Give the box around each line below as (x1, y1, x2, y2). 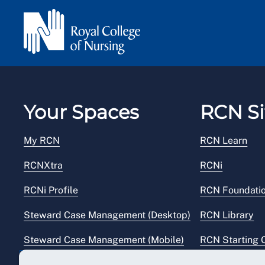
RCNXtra (24, 160, 63, 172)
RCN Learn (200, 135, 248, 147)
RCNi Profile (24, 185, 78, 196)
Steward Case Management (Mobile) (24, 234, 184, 246)
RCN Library (200, 209, 254, 221)
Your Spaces (24, 101, 139, 124)
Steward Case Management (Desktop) (24, 209, 190, 221)
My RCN (24, 135, 60, 147)
